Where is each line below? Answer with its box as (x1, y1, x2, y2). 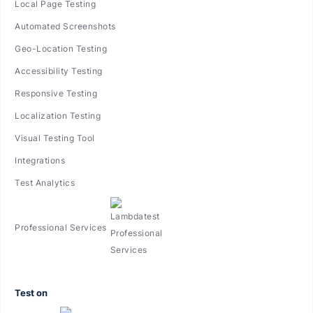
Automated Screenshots (15, 20, 116, 31)
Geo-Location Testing (15, 43, 107, 54)
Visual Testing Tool (15, 132, 95, 143)
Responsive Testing (15, 87, 97, 99)
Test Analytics (15, 177, 75, 188)
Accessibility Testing (15, 65, 103, 76)
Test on (15, 286, 48, 298)
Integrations (15, 154, 65, 166)
